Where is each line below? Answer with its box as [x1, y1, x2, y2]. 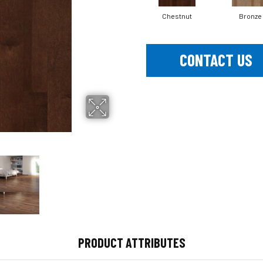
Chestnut [162, 11, 192, 20]
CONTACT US [179, 50, 252, 70]
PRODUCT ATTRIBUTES [77, 234, 186, 250]
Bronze [239, 11, 262, 20]
